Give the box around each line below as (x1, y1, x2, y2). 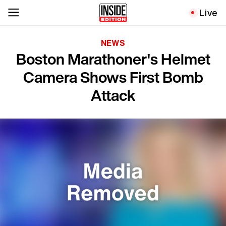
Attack (90, 84, 136, 106)
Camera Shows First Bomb (23, 66, 203, 88)
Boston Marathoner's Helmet (16, 48, 210, 70)
